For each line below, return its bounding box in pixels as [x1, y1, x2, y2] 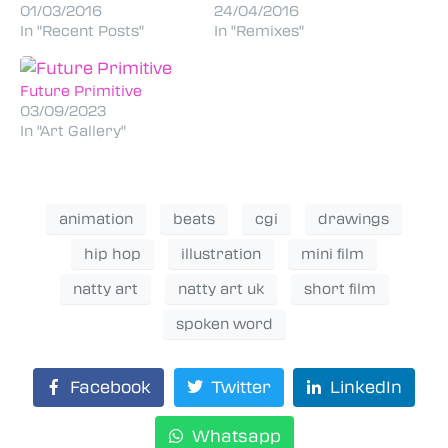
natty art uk [177, 278, 264, 299]
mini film [301, 243, 364, 264]
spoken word [175, 313, 273, 334]
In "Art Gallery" [20, 119, 126, 140]
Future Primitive [20, 79, 142, 100]
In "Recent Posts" [20, 19, 144, 40]
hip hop [84, 243, 141, 264]
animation [59, 208, 133, 229]
